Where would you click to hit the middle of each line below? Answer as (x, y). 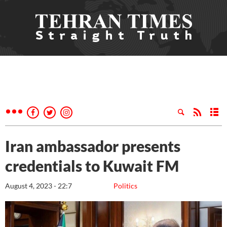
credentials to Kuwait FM (92, 166)
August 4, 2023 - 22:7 (39, 186)
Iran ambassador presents (93, 146)
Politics (125, 186)
